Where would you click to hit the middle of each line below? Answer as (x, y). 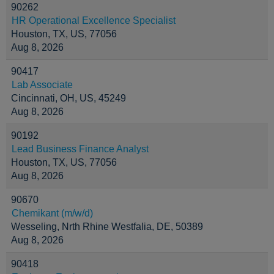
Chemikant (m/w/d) (52, 213)
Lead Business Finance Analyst (80, 149)
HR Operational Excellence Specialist (94, 20)
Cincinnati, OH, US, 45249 (68, 98)
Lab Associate (42, 85)
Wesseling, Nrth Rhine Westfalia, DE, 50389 (107, 227)
